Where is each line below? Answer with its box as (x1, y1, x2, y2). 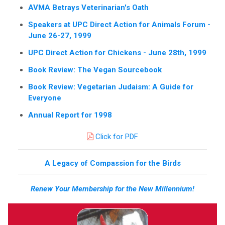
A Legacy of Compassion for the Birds (44, 158, 181, 168)
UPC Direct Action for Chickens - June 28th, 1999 (28, 48, 206, 57)
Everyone (28, 93, 61, 102)
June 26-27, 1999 (28, 31, 91, 40)
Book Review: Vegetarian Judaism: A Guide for (28, 82, 193, 91)
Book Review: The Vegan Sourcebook (28, 65, 162, 74)
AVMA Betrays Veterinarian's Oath (28, 3, 149, 12)
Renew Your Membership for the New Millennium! (31, 184, 194, 193)
